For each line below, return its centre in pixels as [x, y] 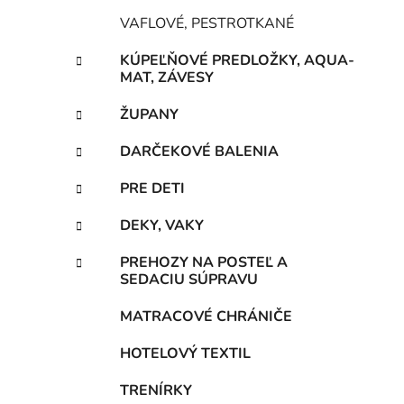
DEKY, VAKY [162, 225]
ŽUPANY [149, 114]
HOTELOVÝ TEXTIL [185, 353]
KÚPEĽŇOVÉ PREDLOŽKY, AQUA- [237, 60]
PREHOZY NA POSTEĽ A [204, 262]
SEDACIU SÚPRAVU [189, 279]
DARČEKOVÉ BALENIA [199, 151]
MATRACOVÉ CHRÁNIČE [206, 316]
